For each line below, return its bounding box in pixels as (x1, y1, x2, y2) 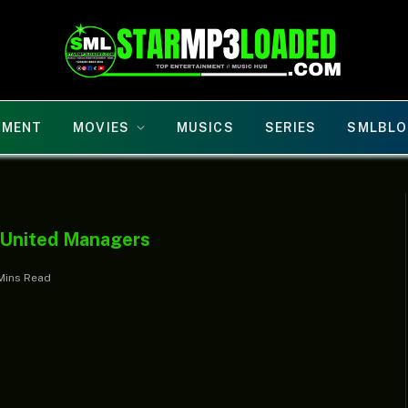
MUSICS (177, 120, 234, 135)
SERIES (264, 120, 317, 135)
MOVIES (73, 120, 129, 135)
